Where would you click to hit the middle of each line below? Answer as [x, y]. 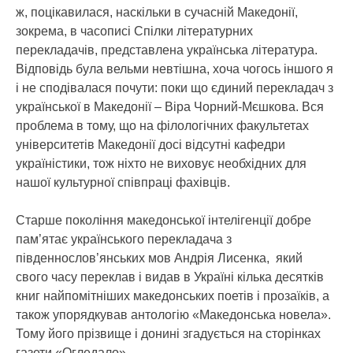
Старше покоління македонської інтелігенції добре [163, 220]
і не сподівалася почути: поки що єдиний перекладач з [175, 88]
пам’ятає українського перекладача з [124, 239]
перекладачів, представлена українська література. [167, 50]
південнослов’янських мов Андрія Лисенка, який [159, 258]
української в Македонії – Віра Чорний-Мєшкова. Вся [170, 107]
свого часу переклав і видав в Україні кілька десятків [170, 277]
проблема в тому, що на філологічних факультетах [162, 126]
